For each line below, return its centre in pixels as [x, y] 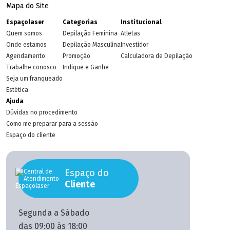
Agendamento [26, 56]
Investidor [135, 45]
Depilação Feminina [90, 33]
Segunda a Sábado [54, 213]
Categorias [80, 22]
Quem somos [24, 33]
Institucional [141, 22]
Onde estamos [26, 45]
